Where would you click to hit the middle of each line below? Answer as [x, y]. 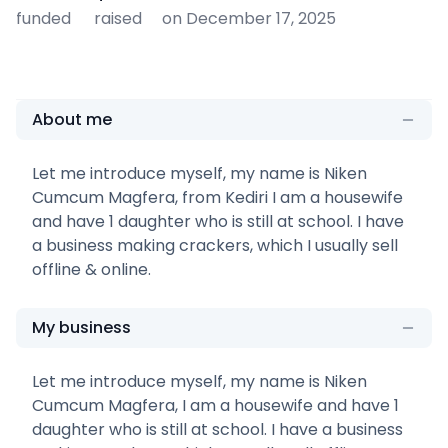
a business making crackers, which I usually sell [215, 245]
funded [43, 18]
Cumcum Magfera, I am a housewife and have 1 [215, 405]
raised [118, 18]
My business [81, 327]
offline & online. [91, 269]
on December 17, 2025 [249, 18]
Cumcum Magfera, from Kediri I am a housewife [217, 197]
